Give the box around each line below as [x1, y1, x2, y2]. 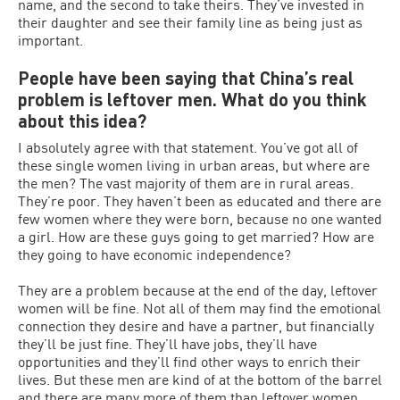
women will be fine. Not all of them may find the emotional [18, 299, 381, 317]
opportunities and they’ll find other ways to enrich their [18, 353, 361, 371]
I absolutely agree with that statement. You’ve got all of [18, 138, 358, 156]
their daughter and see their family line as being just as [18, 13, 362, 31]
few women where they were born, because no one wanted [18, 210, 382, 228]
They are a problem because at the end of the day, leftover [18, 281, 378, 299]
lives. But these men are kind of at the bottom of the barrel [18, 371, 382, 388]
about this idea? [18, 110, 146, 132]
